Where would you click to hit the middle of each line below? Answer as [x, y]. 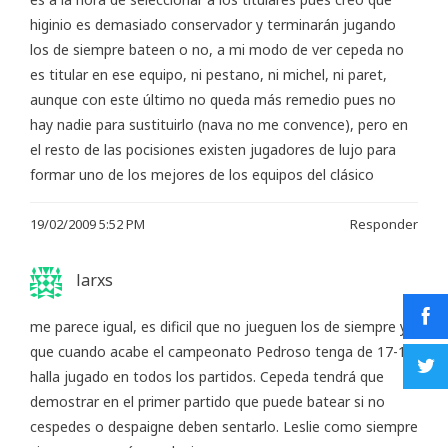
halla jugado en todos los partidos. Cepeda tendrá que [207, 376]
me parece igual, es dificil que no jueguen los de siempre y [218, 326]
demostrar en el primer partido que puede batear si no [207, 401]
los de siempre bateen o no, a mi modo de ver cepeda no [217, 50]
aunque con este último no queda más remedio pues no [213, 100]
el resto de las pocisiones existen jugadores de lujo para [213, 150]
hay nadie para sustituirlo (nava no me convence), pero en [219, 125]
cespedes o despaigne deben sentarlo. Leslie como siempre [224, 426]
